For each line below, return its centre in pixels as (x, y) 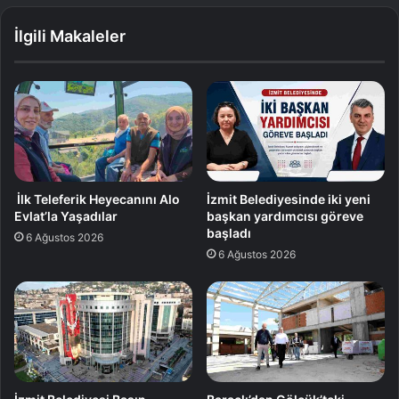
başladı (229, 233)
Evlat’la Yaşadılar (66, 216)
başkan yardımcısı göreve (285, 216)
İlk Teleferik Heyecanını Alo (97, 199)
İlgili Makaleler (70, 37)
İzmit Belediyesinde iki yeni (289, 199)
